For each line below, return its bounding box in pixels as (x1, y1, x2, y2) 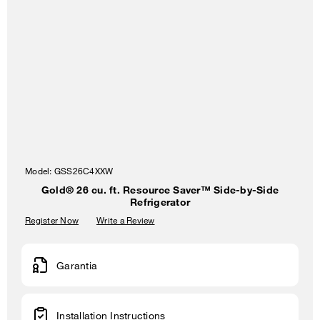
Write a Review (96, 214, 155, 226)
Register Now (25, 214, 79, 226)
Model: (25, 165, 54, 176)
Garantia (56, 259, 97, 271)
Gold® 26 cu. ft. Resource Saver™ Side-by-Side (41, 184, 279, 196)
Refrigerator (130, 196, 190, 208)
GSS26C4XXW (54, 165, 114, 176)
